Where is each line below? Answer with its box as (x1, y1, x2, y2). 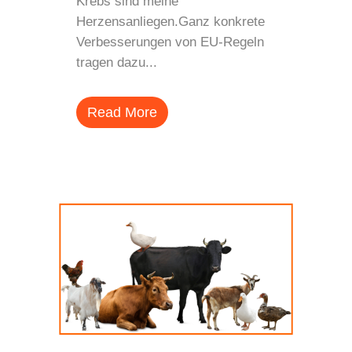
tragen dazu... (76, 54, 157, 70)
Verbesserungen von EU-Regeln (76, 34, 264, 49)
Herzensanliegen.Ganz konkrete (76, 13, 265, 29)
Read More (87, 104, 157, 120)
